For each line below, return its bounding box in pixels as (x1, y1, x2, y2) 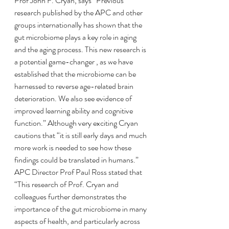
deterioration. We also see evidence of (14, 93, 133, 104)
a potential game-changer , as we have (14, 56, 134, 67)
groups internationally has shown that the (14, 19, 144, 31)
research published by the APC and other (14, 7, 144, 18)
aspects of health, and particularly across (14, 215, 142, 227)
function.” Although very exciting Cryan (14, 117, 140, 129)
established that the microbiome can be (14, 68, 138, 80)
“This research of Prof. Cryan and (14, 178, 120, 190)
